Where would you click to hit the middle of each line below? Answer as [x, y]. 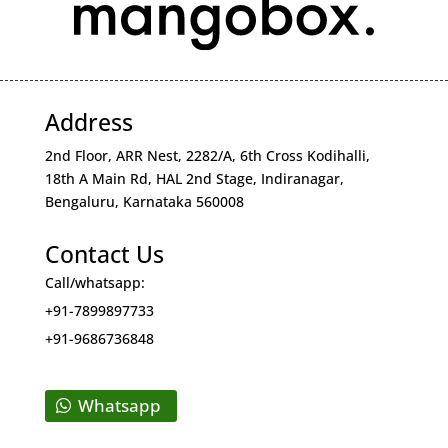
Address [88, 121]
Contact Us [104, 253]
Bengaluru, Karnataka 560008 [144, 201]
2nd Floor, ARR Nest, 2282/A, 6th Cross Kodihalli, [207, 155]
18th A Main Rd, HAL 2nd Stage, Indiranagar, [194, 178]
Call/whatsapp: [94, 282]
